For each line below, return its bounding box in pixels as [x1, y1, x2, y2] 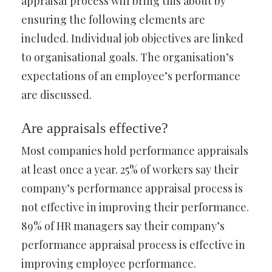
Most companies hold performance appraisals [21, 143, 248, 158]
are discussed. [21, 87, 92, 102]
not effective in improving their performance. [21, 200, 249, 214]
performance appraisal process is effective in [21, 237, 245, 252]
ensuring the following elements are [21, 12, 205, 27]
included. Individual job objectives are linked [21, 31, 243, 46]
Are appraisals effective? [21, 120, 168, 136]
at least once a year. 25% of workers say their [21, 162, 239, 177]
